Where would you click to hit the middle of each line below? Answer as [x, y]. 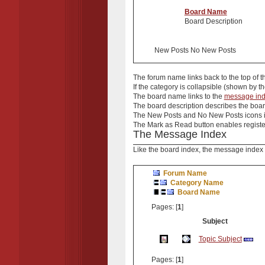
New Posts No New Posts [195, 50]
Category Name [197, 183]
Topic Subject [220, 239]
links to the [205, 96]
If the [141, 87]
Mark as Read [169, 125]
